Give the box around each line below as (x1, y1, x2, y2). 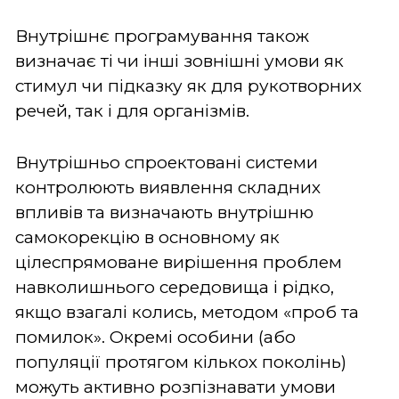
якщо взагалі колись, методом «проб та (15, 301, 359, 322)
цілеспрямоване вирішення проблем (15, 251, 342, 273)
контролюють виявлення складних (15, 176, 321, 198)
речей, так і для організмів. (15, 100, 249, 121)
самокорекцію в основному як (15, 226, 280, 248)
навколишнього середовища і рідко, (15, 276, 334, 297)
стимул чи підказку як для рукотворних (15, 75, 362, 96)
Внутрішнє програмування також (15, 25, 309, 46)
